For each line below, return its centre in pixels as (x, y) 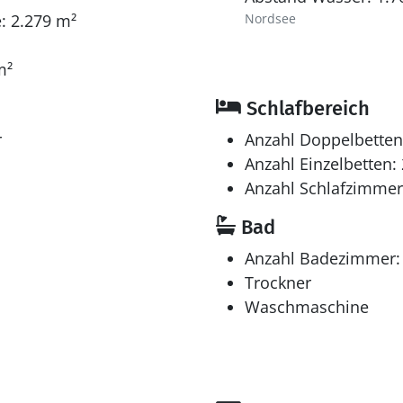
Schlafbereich (305, 108)
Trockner (278, 282)
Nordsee (270, 18)
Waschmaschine (307, 307)
